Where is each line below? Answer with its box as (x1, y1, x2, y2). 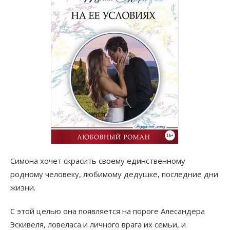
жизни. (10, 182, 35, 193)
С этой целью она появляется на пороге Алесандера (10, 206, 205, 217)
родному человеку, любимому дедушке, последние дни (10, 169, 218, 180)
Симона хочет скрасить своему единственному (10, 156, 185, 166)
